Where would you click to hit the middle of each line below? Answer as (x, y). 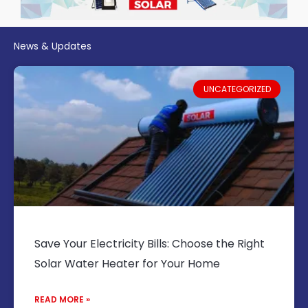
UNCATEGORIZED (237, 89)
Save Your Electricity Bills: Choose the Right (150, 244)
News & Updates (53, 47)
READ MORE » (62, 300)
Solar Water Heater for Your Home (127, 264)
